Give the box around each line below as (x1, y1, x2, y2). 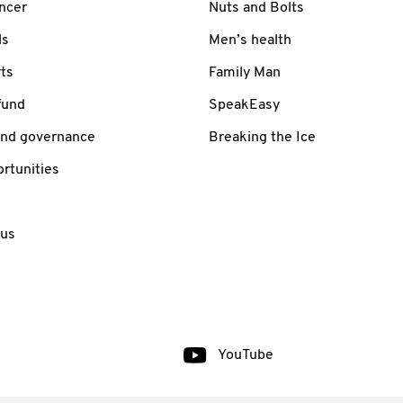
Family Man (209, 65, 281, 80)
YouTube (217, 347, 273, 363)
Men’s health (209, 32, 291, 48)
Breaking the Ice (209, 130, 316, 145)
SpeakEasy (209, 97, 280, 112)
